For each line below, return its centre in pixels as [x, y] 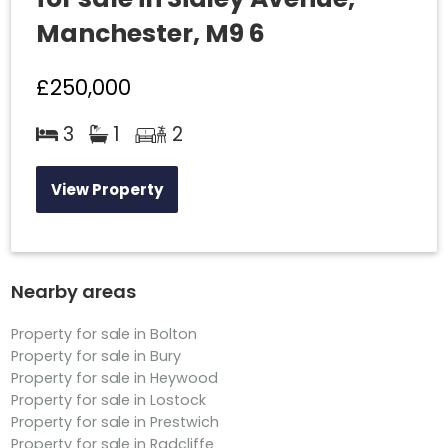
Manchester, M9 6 [151, 33]
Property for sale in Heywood [114, 378]
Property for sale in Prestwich [115, 422]
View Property [107, 189]
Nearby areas [73, 292]
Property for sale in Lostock [108, 400]
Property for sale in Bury [96, 356]
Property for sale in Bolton [104, 334]
